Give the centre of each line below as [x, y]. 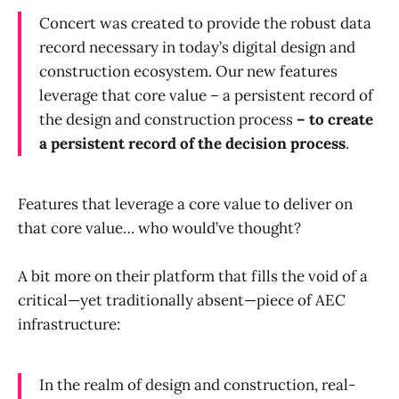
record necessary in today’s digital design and [197, 48]
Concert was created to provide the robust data [205, 24]
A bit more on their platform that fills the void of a [193, 277]
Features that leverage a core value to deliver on [185, 204]
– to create [335, 120]
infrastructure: [69, 325]
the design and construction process [168, 120]
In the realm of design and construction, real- [197, 385]
